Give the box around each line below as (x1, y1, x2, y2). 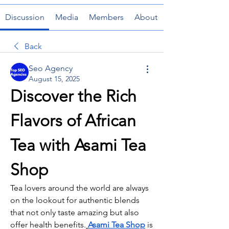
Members (89, 12, 124, 22)
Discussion (5, 12, 44, 22)
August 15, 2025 (29, 74, 80, 83)
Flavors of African (10, 111, 136, 130)
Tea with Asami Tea (10, 135, 146, 155)
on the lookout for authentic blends (10, 195, 140, 205)
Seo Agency (29, 63, 73, 73)
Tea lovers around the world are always (10, 183, 149, 193)
